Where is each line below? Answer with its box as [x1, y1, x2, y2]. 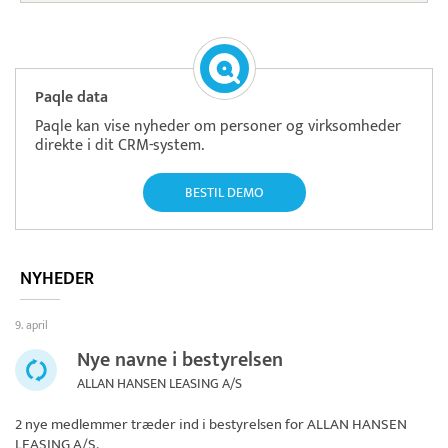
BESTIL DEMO [184, 181, 264, 205]
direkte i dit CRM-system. [35, 132, 204, 160]
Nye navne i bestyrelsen [77, 343, 283, 378]
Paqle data [35, 84, 108, 112]
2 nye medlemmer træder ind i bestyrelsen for [15, 412, 307, 438]
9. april [15, 315, 48, 336]
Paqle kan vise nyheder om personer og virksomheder [35, 113, 401, 141]
